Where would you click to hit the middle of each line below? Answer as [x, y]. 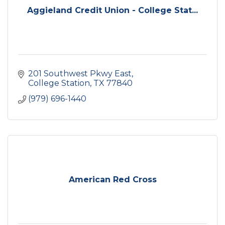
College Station [59, 83]
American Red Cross [113, 180]
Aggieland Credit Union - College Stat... [113, 11]
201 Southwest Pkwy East [80, 74]
